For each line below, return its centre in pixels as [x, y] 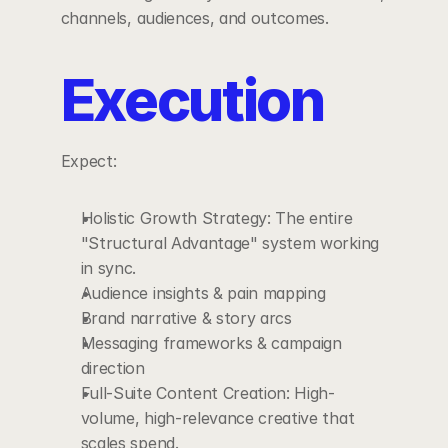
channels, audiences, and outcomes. [194, 18]
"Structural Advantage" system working [229, 243]
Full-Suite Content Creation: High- [207, 393]
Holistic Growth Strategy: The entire [216, 218]
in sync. [108, 268]
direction [112, 368]
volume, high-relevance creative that [217, 418]
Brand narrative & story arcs [186, 318]
